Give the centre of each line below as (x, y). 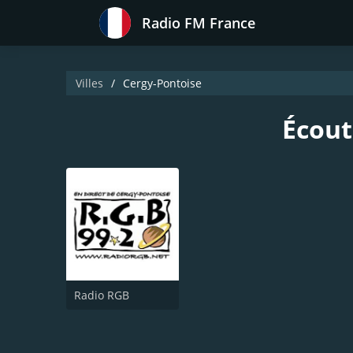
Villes (89, 83)
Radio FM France (199, 23)
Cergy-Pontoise (162, 83)
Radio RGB (102, 295)
